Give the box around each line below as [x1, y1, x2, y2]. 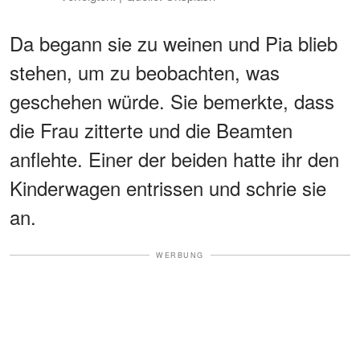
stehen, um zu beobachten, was [10, 57, 280, 86]
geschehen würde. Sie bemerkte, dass [10, 86, 334, 115]
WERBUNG [156, 249, 204, 260]
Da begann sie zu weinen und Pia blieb [10, 28, 337, 57]
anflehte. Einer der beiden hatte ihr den [10, 144, 339, 173]
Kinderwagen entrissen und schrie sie [10, 173, 326, 202]
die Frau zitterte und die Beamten [10, 115, 292, 144]
